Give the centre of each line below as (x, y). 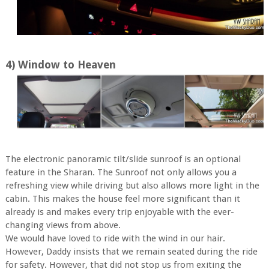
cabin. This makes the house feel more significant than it (122, 198)
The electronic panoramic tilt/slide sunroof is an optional (123, 159)
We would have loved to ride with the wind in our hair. (115, 238)
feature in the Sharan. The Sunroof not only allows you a (121, 172)
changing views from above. (63, 225)
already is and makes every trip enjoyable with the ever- (119, 212)
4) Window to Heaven (60, 65)
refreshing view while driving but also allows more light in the (132, 185)
